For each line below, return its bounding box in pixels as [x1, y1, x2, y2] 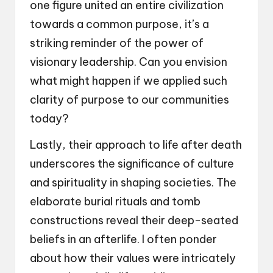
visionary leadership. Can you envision [30, 54, 227, 69]
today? [30, 111, 69, 126]
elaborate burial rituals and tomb [30, 194, 200, 208]
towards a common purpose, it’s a [30, 16, 209, 31]
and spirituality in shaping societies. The [30, 175, 236, 190]
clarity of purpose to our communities [30, 92, 229, 107]
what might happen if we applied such [30, 73, 227, 88]
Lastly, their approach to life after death [30, 137, 242, 152]
